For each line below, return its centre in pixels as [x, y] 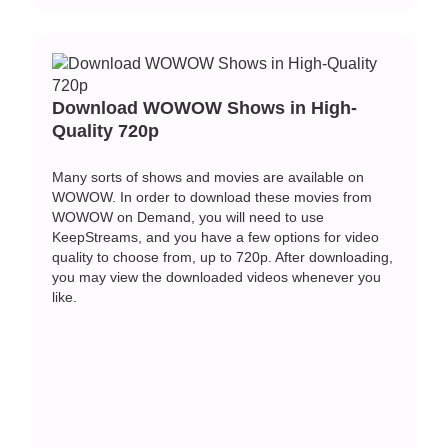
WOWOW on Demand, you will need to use [188, 216]
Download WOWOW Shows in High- [205, 107]
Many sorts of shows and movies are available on [208, 176]
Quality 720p [106, 130]
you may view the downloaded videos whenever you [217, 276]
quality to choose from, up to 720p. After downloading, [223, 256]
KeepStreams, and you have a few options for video [216, 236]
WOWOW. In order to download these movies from [212, 196]
